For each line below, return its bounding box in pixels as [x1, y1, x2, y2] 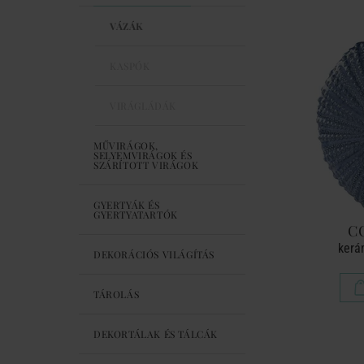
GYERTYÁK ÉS [93, 198, 160, 211]
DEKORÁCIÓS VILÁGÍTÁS [93, 248, 214, 261]
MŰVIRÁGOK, [93, 139, 158, 152]
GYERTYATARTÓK [93, 208, 178, 221]
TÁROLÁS [93, 288, 140, 301]
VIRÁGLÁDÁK [110, 99, 176, 112]
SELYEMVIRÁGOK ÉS [93, 149, 193, 162]
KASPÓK [110, 59, 150, 72]
